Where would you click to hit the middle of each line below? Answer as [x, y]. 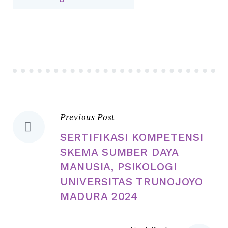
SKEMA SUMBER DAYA [119, 152]
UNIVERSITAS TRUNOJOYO [132, 181]
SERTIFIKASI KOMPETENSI [132, 137]
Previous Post [88, 117]
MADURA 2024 [99, 196]
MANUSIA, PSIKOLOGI [119, 166]
